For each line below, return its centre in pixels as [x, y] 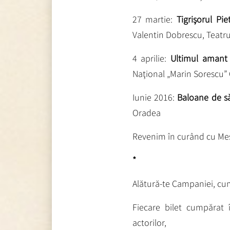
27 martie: [152, 19]
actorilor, [149, 222]
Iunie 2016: [154, 97]
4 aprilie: [151, 58]
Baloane [193, 97]
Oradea [146, 112]
